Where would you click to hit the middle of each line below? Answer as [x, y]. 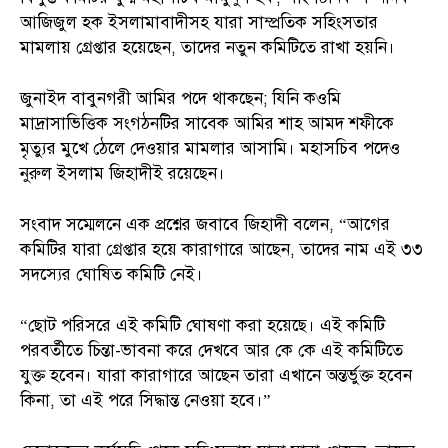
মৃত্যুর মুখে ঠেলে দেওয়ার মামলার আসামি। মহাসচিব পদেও [210, 148]
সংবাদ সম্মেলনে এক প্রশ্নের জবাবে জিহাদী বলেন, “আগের [205, 224]
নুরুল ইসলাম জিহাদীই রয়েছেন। [122, 173]
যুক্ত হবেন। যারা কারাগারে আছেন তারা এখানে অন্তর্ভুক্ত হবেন [216, 375]
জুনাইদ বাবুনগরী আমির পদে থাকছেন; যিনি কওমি [180, 98]
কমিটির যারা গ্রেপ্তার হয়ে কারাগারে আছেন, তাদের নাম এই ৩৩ [221, 249]
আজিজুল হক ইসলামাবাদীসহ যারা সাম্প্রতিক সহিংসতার [199, 22]
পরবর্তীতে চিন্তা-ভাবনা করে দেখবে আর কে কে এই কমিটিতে [211, 350]
